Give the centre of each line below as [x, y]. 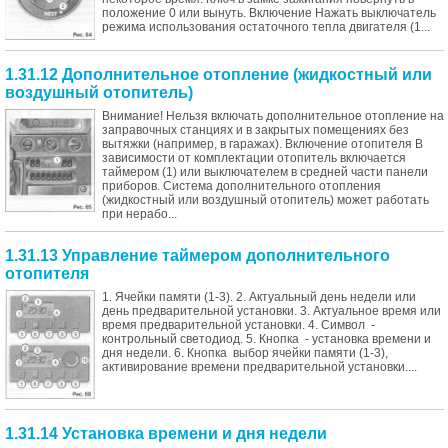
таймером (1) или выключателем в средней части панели [265, 172]
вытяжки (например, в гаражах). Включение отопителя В [262, 144]
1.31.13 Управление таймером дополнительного [197, 256]
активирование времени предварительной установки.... [259, 367]
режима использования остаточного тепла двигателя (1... [266, 27]
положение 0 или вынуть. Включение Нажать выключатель [269, 13]
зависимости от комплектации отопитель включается [254, 158]
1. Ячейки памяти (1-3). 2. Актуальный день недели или [259, 297]
